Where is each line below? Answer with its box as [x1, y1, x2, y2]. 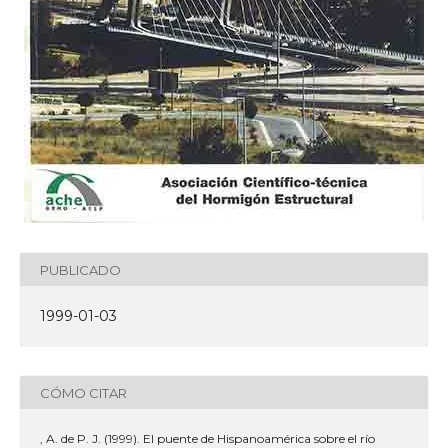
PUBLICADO [40, 261, 121, 278]
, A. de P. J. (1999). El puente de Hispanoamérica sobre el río [40, 431, 375, 446]
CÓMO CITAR [40, 384, 127, 401]
